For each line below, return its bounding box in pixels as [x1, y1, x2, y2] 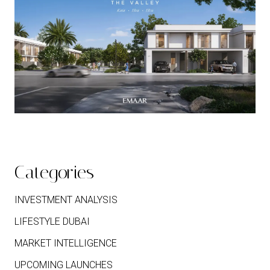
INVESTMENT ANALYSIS [14, 193, 118, 206]
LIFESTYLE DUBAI [14, 215, 90, 227]
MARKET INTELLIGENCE [14, 237, 117, 249]
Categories [14, 161, 94, 183]
